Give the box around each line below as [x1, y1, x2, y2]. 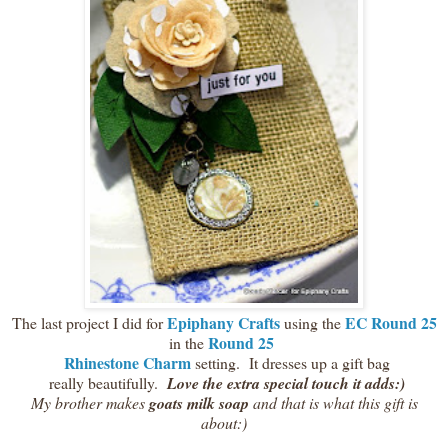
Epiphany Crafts [162, 311, 280, 335]
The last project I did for [11, 312, 163, 334]
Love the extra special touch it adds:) [161, 372, 405, 395]
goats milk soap [144, 392, 249, 415]
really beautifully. [43, 372, 162, 394]
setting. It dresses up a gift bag [194, 352, 390, 374]
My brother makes [30, 392, 145, 414]
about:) [201, 412, 247, 434]
